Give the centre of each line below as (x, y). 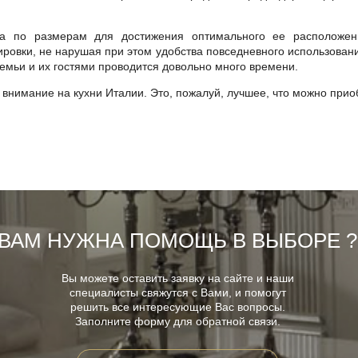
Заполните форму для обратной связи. (177, 321)
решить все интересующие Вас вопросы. (177, 307)
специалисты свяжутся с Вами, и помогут (177, 292)
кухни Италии (109, 93)
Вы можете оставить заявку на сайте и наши (177, 278)
